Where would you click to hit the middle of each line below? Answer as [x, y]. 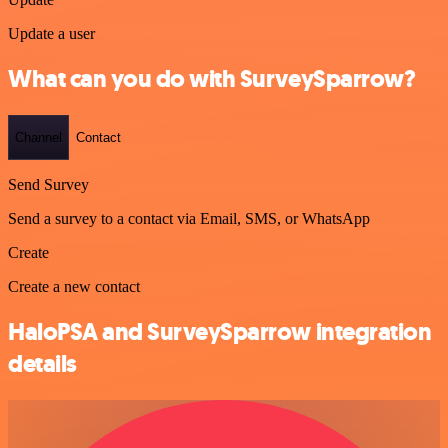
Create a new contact [74, 287]
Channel [38, 138]
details [42, 364]
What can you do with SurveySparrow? [212, 78]
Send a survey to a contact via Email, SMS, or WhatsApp [189, 219]
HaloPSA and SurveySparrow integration [220, 332]
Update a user [51, 33]
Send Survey [48, 185]
